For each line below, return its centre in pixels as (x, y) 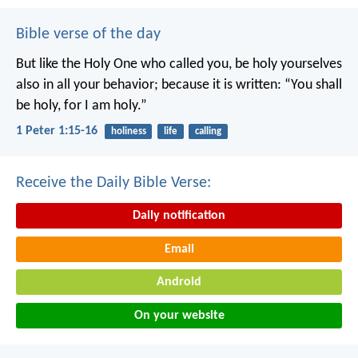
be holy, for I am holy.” (82, 105)
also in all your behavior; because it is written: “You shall (179, 85)
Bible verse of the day (88, 34)
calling (208, 131)
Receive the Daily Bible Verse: (113, 183)
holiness (128, 131)
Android (179, 282)
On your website (179, 316)
